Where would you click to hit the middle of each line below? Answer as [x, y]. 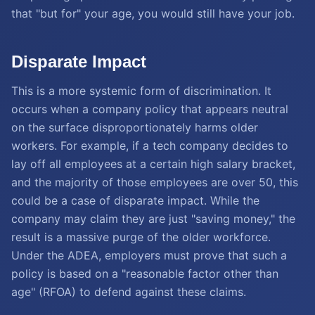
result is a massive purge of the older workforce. [141, 237]
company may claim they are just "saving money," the [153, 219]
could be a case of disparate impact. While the [135, 200]
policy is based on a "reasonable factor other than [145, 274]
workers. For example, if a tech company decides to [150, 146]
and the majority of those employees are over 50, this [155, 182]
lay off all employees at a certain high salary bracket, [153, 164]
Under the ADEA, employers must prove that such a [149, 255]
